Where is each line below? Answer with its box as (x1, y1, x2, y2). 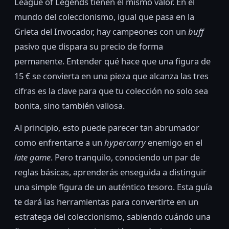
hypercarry (104, 136, 146, 148)
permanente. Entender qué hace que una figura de (14, 55, 211, 67)
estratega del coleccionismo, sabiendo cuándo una (14, 210, 211, 222)
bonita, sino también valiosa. (14, 99, 125, 111)
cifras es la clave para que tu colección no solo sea (14, 84, 208, 97)
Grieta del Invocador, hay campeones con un (14, 25, 188, 37)
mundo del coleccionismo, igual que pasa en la (14, 10, 194, 22)
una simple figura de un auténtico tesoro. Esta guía (14, 180, 212, 193)
